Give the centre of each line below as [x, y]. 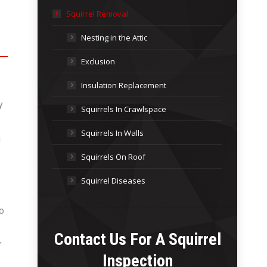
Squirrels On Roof [113, 157]
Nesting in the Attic [114, 38]
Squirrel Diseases [113, 181]
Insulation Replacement [124, 85]
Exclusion [98, 61]
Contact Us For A [111, 239]
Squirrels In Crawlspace [124, 109]
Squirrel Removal [97, 14]
